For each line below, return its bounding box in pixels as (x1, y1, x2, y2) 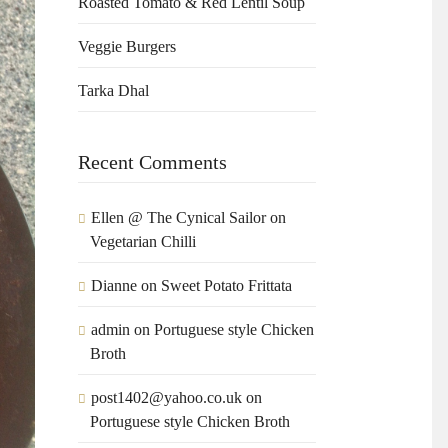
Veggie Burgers (78, 38, 177, 56)
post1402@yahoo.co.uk (91, 389, 243, 407)
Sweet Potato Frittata (161, 277, 297, 295)
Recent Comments (78, 151, 228, 174)
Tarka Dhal (78, 82, 150, 100)
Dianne (91, 277, 138, 295)
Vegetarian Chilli (90, 233, 197, 251)
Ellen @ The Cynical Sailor (91, 209, 267, 227)
